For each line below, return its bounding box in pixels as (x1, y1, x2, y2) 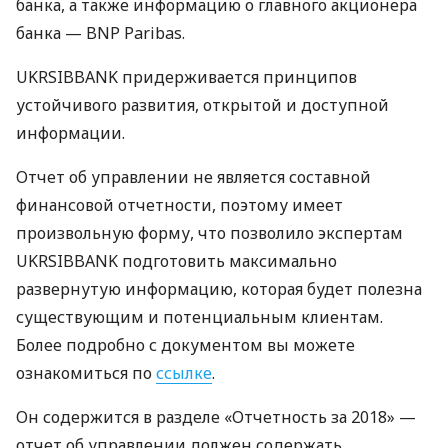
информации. (16, 122, 125, 144)
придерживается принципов (118, 66, 357, 88)
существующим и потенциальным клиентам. (16, 306, 383, 328)
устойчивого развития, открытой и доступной (16, 94, 389, 116)
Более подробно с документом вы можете (16, 334, 355, 356)
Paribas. (120, 22, 185, 44)
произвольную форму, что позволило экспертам (16, 222, 403, 244)
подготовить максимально (118, 250, 337, 272)
